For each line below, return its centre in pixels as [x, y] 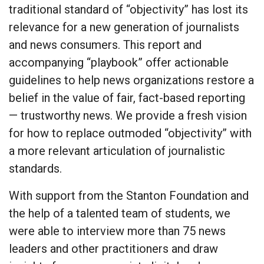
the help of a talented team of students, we [120, 213]
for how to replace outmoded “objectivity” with [130, 133]
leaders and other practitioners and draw [113, 248]
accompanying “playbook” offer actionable [119, 62]
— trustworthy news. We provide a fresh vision [128, 115]
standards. [35, 168]
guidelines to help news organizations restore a [131, 80]
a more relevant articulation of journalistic [117, 151]
